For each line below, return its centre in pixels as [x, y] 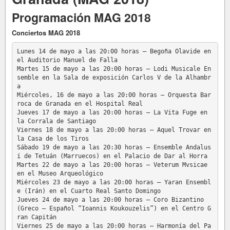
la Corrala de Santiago [56, 121]
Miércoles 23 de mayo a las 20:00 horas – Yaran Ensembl [114, 182]
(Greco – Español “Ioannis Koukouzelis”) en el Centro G [114, 208]
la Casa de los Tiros [53, 138]
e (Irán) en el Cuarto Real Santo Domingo [89, 191]
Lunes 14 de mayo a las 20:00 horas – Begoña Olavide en [114, 51]
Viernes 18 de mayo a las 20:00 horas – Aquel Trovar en [114, 130]
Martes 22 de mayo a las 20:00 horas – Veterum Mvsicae [112, 165]
